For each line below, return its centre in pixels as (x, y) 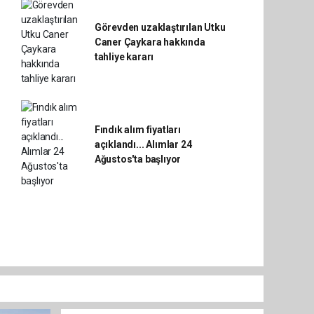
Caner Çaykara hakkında (150, 42)
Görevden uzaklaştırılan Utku (160, 27)
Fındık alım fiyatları (137, 129)
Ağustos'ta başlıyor (138, 159)
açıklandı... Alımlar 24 (143, 144)
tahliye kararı (124, 56)
